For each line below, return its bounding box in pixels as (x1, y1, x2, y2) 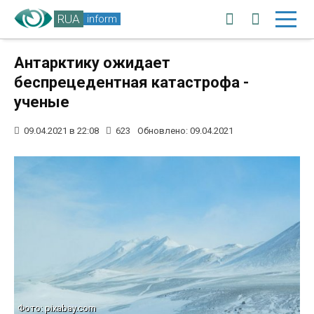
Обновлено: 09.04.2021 (137, 125, 233, 136)
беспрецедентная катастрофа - (14, 74, 249, 91)
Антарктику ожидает (14, 54, 170, 71)
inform (87, 12, 117, 25)
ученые (14, 93, 69, 111)
